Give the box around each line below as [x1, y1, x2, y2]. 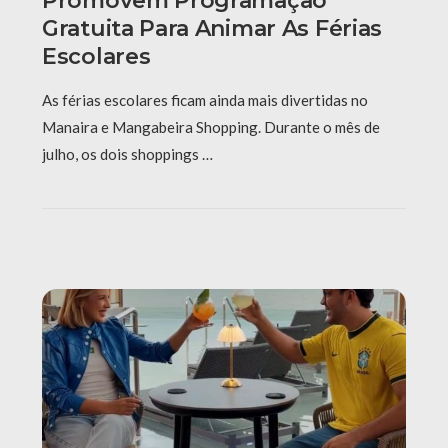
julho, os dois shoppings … [42, 145, 213, 164]
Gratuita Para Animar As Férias [42, 15, 383, 43]
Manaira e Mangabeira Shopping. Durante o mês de [42, 118, 380, 137]
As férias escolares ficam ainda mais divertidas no [42, 91, 368, 110]
